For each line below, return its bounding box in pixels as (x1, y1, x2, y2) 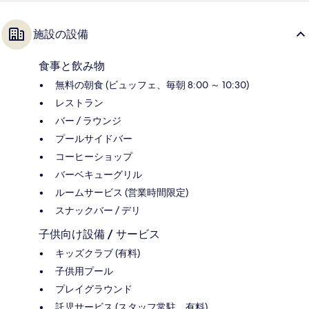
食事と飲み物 (39, 59, 105, 73)
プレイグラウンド (55, 283, 132, 296)
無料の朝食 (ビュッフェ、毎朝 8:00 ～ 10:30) (55, 79, 249, 92)
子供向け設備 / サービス (39, 228, 160, 241)
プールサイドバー (55, 132, 132, 146)
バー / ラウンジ (55, 114, 121, 128)
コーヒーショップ (55, 150, 132, 163)
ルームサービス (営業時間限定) (55, 186, 188, 199)
